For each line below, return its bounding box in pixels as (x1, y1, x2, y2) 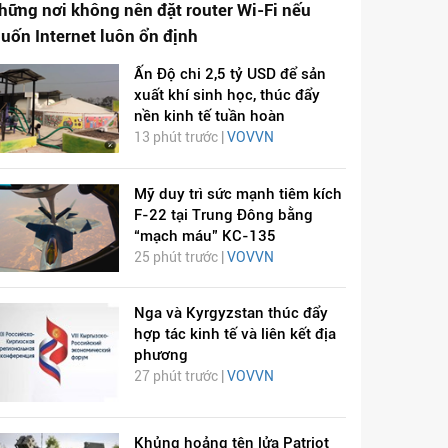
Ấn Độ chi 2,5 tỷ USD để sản (133, 65, 326, 84)
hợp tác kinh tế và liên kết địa (133, 324, 336, 343)
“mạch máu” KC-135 (133, 226, 276, 245)
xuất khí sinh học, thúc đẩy (133, 86, 320, 105)
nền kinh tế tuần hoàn (133, 107, 285, 126)
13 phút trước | (133, 129, 227, 146)
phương (133, 345, 188, 364)
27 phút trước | (133, 367, 227, 384)
